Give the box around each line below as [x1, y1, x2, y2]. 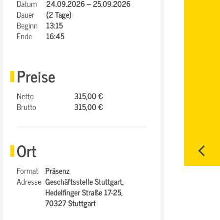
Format [17, 164, 38, 177]
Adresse [17, 175, 41, 188]
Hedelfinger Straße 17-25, [45, 186, 123, 198]
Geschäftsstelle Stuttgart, [45, 175, 124, 188]
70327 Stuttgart [45, 196, 96, 209]
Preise [17, 63, 55, 88]
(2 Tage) [46, 8, 72, 21]
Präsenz [45, 164, 69, 177]
